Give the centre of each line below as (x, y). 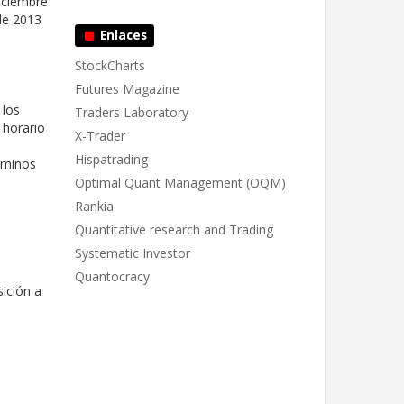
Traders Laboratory (132, 112)
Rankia (94, 206)
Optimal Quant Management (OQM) (180, 183)
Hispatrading (111, 159)
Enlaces (121, 35)
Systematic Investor (133, 253)
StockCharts (110, 65)
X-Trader (100, 136)
